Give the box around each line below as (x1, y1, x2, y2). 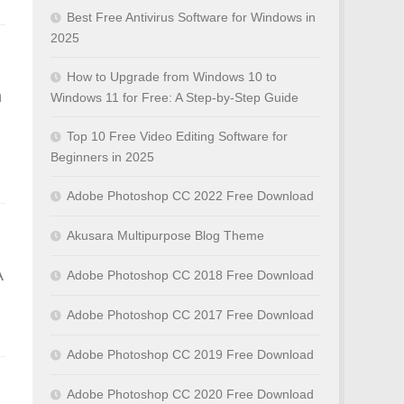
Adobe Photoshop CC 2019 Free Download (67, 347, 314, 362)
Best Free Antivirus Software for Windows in (67, 10, 316, 24)
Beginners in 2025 (50, 150, 154, 164)
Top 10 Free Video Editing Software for (67, 129, 288, 143)
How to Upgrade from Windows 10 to (67, 69, 277, 84)
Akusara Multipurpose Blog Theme (67, 228, 264, 243)
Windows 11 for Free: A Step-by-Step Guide (50, 90, 298, 105)
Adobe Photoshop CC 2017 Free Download (67, 308, 314, 322)
